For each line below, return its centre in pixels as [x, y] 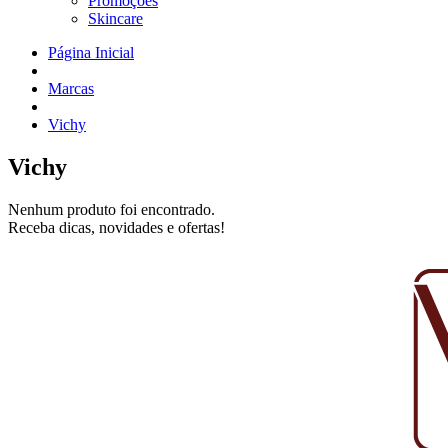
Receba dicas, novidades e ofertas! [116, 227]
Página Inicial [91, 52]
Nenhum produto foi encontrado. [111, 209]
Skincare [115, 18]
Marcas [71, 88]
